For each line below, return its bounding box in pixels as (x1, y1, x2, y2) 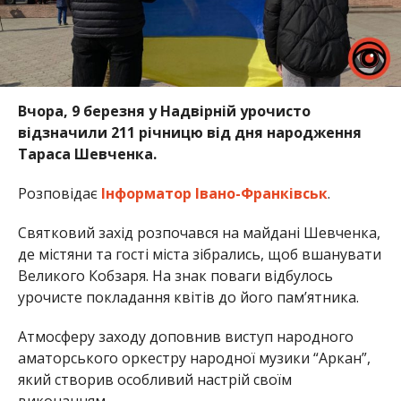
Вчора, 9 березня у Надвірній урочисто (17, 100, 311, 121)
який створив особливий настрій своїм (17, 369, 292, 389)
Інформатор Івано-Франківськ (100, 183, 328, 203)
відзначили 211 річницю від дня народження (17, 122, 362, 142)
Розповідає (17, 183, 101, 203)
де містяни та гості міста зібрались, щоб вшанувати (17, 243, 381, 264)
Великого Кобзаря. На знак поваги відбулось (17, 265, 333, 286)
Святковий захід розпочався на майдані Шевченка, (17, 222, 380, 243)
